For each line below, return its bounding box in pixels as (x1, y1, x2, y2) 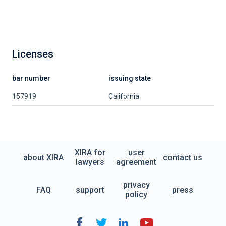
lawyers (75, 157, 104, 167)
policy (125, 190, 147, 199)
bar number (12, 74, 50, 82)
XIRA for (74, 148, 105, 157)
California (108, 92, 139, 100)
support (75, 185, 104, 195)
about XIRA (23, 152, 64, 162)
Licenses (12, 48, 53, 60)
